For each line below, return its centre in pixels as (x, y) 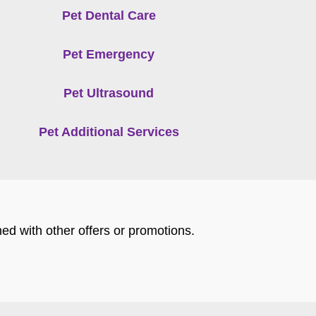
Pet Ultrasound (109, 93)
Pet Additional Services (109, 132)
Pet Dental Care (109, 15)
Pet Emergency (109, 54)
